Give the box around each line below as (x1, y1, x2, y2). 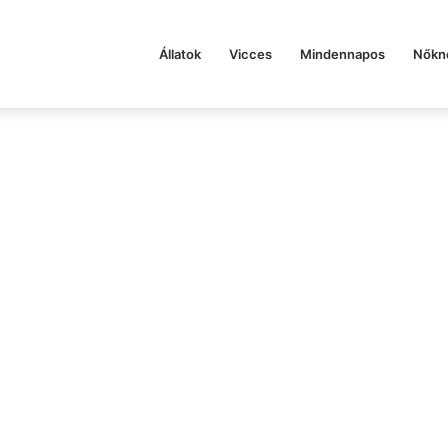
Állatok (159, 46, 201, 62)
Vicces (229, 46, 272, 62)
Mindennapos (300, 46, 385, 62)
